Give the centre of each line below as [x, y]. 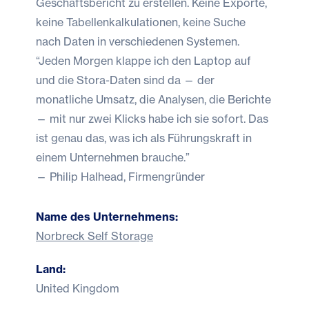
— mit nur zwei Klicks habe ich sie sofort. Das [152, 118]
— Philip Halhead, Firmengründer [120, 176]
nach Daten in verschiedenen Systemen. [138, 41]
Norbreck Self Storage [94, 236]
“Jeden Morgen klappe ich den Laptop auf [143, 60]
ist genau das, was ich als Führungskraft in [144, 138]
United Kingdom [78, 288]
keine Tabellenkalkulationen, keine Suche [141, 22]
